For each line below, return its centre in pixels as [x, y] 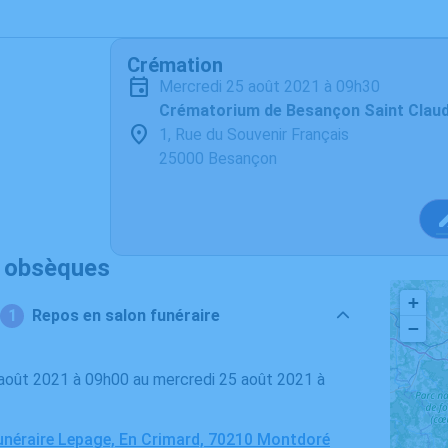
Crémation [175, 65]
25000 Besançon [218, 158]
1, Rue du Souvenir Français [254, 134]
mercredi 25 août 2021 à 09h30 [276, 86]
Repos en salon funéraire [126, 315]
